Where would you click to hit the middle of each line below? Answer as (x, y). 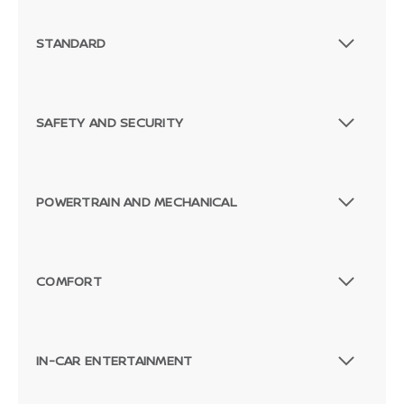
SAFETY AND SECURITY (110, 123)
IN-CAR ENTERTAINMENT (115, 361)
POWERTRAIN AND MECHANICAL (136, 202)
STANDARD (71, 43)
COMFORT (69, 281)
